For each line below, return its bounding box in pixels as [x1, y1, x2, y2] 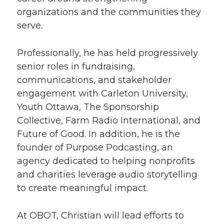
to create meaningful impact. [17, 182, 148, 193]
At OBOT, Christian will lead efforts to [17, 210, 184, 221]
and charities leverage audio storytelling [17, 169, 197, 180]
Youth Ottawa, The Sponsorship [17, 101, 159, 112]
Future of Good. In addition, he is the [17, 128, 180, 139]
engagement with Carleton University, [17, 88, 188, 99]
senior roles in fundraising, [17, 61, 135, 72]
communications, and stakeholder [17, 74, 171, 85]
